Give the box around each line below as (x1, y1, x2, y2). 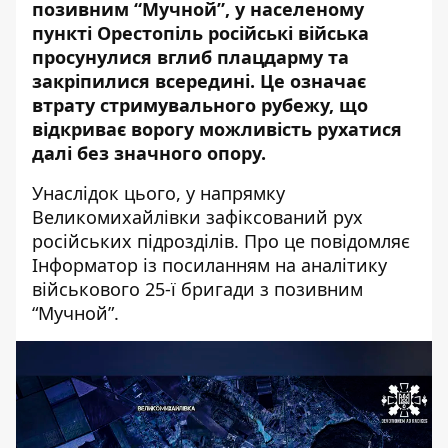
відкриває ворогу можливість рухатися (32, 117, 402, 141)
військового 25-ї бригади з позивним (32, 277, 363, 301)
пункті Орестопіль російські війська (32, 21, 369, 45)
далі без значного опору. (32, 141, 266, 165)
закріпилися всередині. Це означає (32, 69, 366, 93)
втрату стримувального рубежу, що (32, 93, 368, 117)
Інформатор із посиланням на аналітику (32, 253, 387, 277)
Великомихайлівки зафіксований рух (32, 205, 363, 229)
